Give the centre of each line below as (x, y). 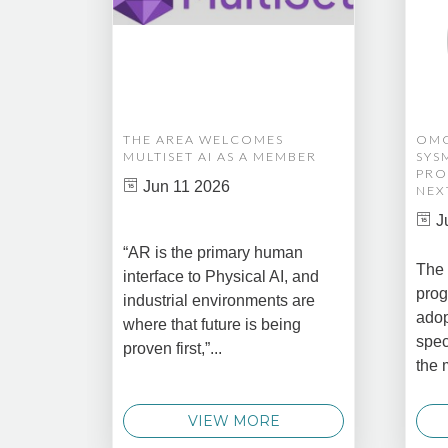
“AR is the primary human (213, 253)
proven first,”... (172, 349)
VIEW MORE (233, 421)
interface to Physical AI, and (221, 277)
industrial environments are (219, 301)
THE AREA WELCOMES (203, 139)
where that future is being (212, 325)
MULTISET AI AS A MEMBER (220, 156)
